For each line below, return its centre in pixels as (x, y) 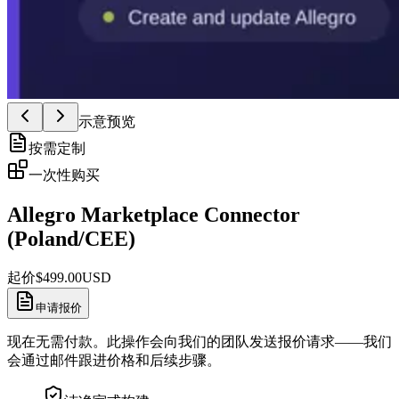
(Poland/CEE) (71, 238)
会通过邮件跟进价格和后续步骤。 (114, 360)
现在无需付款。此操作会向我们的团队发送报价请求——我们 (199, 341)
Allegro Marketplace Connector (154, 214)
